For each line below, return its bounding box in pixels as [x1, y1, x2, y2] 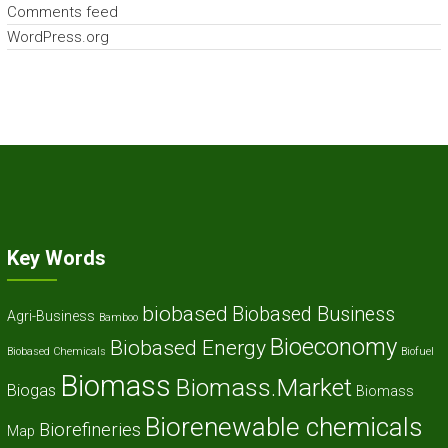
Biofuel [400, 345, 434, 359]
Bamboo [98, 311, 138, 325]
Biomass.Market [174, 373, 352, 403]
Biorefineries [38, 419, 141, 441]
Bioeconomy [269, 333, 397, 362]
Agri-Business [6, 308, 95, 325]
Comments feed [6, 3, 118, 22]
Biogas [6, 381, 56, 401]
